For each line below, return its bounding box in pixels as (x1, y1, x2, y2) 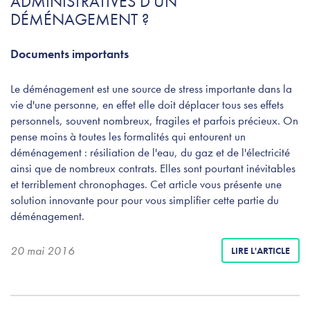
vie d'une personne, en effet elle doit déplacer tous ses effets (10, 97, 284, 113)
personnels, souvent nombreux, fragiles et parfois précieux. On (10, 113, 298, 129)
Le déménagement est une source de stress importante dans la (10, 81, 292, 97)
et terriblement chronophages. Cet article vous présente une (10, 176, 282, 192)
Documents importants (10, 46, 129, 62)
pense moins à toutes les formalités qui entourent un (10, 129, 246, 145)
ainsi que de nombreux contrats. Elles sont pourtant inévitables (10, 161, 295, 176)
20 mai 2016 (10, 243, 75, 259)
